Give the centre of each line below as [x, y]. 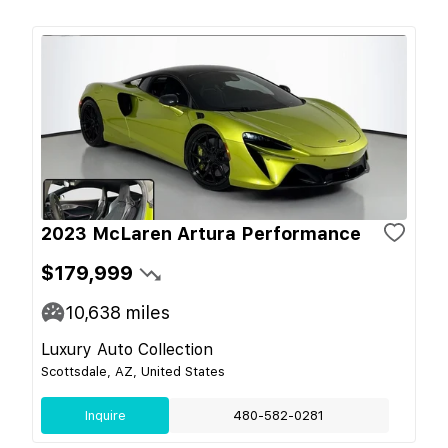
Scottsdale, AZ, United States [133, 371]
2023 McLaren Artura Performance [201, 233]
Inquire [105, 415]
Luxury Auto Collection [127, 349]
